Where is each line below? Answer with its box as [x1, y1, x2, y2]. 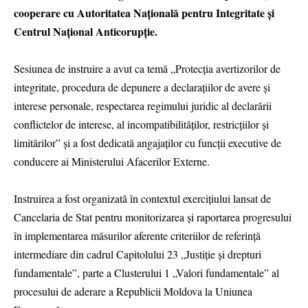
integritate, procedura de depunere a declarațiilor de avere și [14, 80, 270, 95]
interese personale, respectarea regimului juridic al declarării [14, 98, 272, 113]
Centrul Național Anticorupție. [14, 23, 157, 40]
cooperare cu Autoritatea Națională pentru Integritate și [14, 5, 274, 21]
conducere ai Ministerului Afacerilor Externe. [14, 154, 210, 169]
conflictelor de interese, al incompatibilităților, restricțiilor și [14, 117, 269, 132]
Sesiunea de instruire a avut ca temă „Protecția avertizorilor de [14, 61, 280, 76]
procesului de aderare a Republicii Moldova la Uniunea [14, 284, 252, 299]
